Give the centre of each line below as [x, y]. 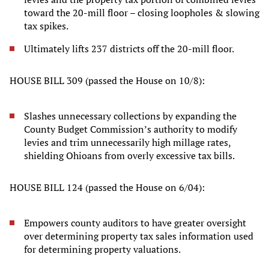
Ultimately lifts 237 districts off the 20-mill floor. [130, 49]
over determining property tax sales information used [139, 236]
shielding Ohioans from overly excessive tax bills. [130, 156]
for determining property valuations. [102, 249]
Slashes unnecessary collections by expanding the [130, 116]
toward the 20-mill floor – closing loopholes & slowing [142, 13]
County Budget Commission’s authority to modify [131, 129]
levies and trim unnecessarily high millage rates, [128, 143]
